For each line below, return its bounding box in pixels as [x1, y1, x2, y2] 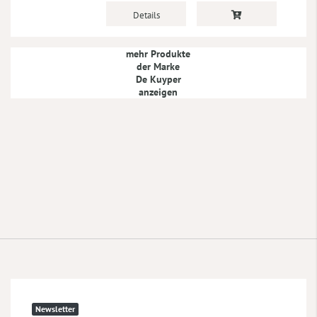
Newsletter [35, 304, 75, 314]
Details [132, 8, 160, 21]
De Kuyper [135, 72, 181, 86]
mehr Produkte [126, 47, 191, 60]
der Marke [137, 59, 180, 73]
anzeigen [139, 85, 178, 98]
